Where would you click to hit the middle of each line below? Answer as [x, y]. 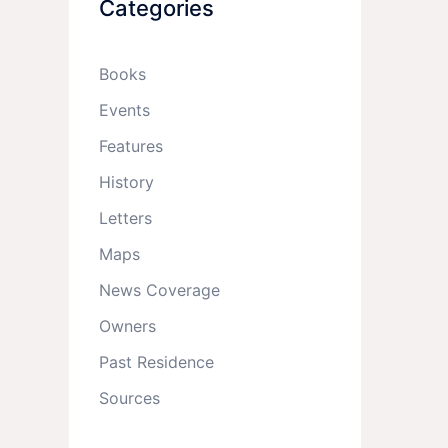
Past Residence [156, 362]
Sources [129, 398]
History [126, 182]
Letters [125, 218]
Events [124, 110]
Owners [127, 326]
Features [130, 146]
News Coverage [159, 290]
